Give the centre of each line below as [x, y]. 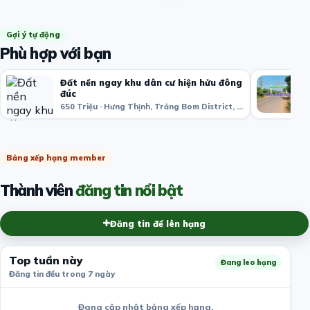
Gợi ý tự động [33, 35]
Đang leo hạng [248, 262]
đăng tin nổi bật [129, 190]
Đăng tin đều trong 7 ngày [62, 273]
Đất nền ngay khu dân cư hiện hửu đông [151, 83]
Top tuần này [46, 260]
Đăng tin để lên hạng [158, 223]
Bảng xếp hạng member [56, 158]
